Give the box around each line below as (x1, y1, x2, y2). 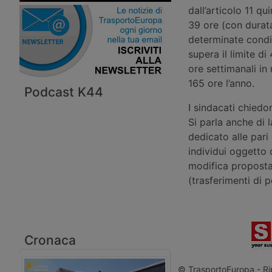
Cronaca (24, 232, 76, 248)
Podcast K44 (24, 84, 103, 100)
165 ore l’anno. (188, 77, 254, 89)
